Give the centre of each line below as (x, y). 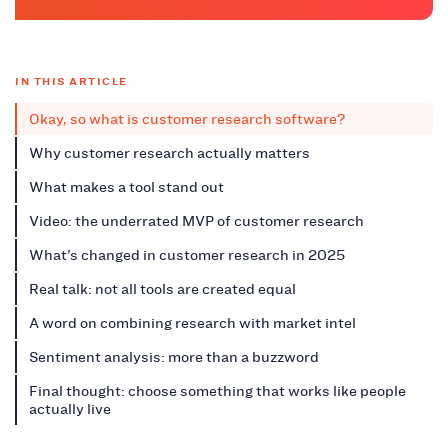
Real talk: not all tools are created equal (162, 289)
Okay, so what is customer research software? (187, 119)
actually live (70, 409)
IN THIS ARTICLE (71, 81)
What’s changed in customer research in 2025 (187, 255)
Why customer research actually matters (169, 153)
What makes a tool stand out (126, 187)
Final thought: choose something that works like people (217, 391)
